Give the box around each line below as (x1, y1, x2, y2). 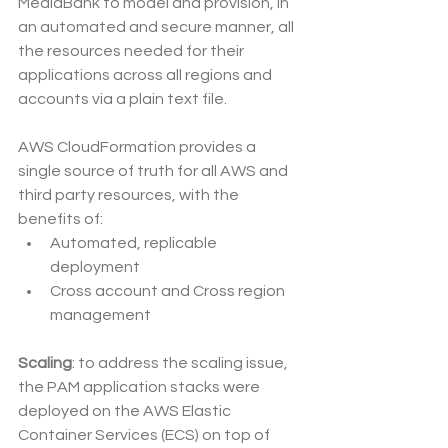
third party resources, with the (18, 187, 242, 204)
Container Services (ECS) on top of (18, 427, 273, 444)
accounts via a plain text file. (18, 91, 230, 108)
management (50, 307, 151, 324)
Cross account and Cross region (50, 283, 288, 300)
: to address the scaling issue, (72, 355, 291, 372)
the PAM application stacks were (18, 379, 263, 396)
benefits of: (18, 211, 103, 228)
